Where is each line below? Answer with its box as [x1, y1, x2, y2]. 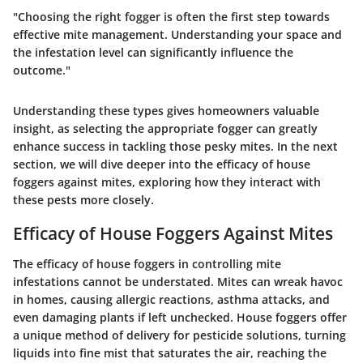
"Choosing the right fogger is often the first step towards [13, 8, 330, 24]
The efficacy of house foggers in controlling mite [13, 256, 281, 272]
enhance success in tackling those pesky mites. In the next [13, 138, 338, 154]
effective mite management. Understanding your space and [13, 26, 342, 42]
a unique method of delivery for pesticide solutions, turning [13, 327, 346, 344]
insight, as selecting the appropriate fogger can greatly [13, 120, 318, 136]
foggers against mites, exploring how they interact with [13, 173, 321, 190]
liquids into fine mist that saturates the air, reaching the [13, 345, 327, 361]
